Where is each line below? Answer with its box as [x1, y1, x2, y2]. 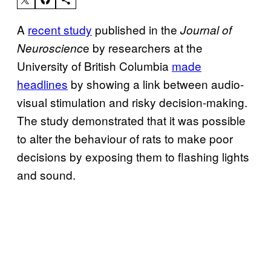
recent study [28, 21, 92, 38]
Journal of [180, 21, 232, 38]
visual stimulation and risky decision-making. [17, 93, 247, 110]
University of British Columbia [17, 57, 172, 74]
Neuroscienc [17, 39, 83, 56]
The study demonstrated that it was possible [17, 111, 246, 128]
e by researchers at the [83, 39, 203, 56]
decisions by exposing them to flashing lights [17, 148, 249, 165]
